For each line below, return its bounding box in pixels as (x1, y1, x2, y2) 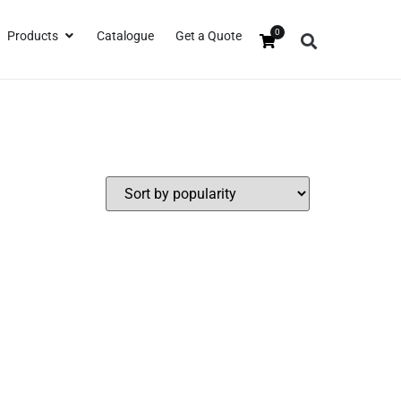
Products (7, 28, 58, 43)
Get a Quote (175, 28, 242, 43)
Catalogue (97, 28, 154, 43)
